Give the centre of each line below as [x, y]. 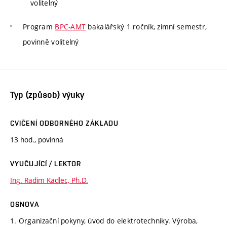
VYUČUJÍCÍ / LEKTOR [46, 163]
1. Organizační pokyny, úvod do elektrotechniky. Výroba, [104, 220]
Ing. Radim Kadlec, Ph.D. [49, 180]
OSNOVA [25, 204]
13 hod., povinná [37, 139]
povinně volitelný [51, 42]
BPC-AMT [70, 27]
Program [39, 27]
